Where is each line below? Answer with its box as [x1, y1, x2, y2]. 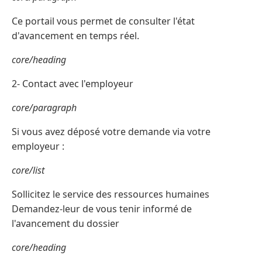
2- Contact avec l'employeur [12, 77, 133, 91]
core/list [12, 164, 44, 177]
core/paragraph [12, 101, 77, 115]
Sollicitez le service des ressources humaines [12, 188, 209, 201]
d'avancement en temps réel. [12, 29, 139, 43]
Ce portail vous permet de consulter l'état [12, 15, 195, 28]
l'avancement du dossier [12, 217, 119, 230]
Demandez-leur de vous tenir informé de [12, 202, 192, 216]
